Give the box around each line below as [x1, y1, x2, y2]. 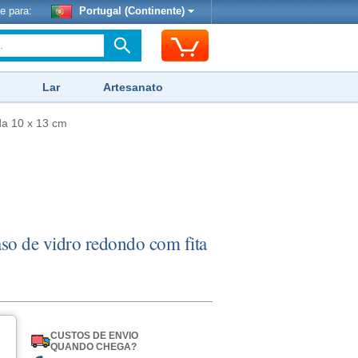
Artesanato [103, 81, 163, 93]
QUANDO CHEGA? [50, 341, 137, 352]
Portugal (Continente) [76, 6, 188, 17]
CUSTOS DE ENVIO [50, 330, 138, 341]
